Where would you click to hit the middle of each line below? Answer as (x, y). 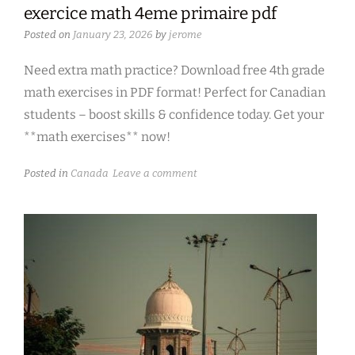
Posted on (48, 34)
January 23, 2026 (113, 34)
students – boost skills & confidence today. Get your (174, 114)
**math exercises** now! (97, 136)
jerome (185, 34)
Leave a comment (155, 173)
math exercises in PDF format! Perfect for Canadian (175, 92)
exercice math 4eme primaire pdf (150, 13)
